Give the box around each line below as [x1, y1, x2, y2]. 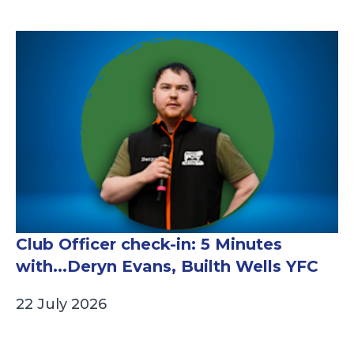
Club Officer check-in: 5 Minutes [16, 235, 282, 254]
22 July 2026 [16, 296, 107, 314]
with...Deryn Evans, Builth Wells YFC [16, 257, 318, 277]
